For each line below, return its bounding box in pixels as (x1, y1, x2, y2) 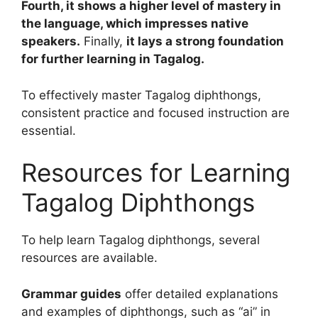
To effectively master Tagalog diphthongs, (21, 87, 261, 102)
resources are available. (21, 251, 158, 265)
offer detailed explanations (121, 286, 278, 301)
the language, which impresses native (21, 16, 248, 31)
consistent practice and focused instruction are (21, 105, 290, 120)
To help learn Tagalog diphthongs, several (21, 233, 260, 248)
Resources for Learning (21, 158, 290, 188)
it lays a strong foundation (126, 34, 284, 49)
